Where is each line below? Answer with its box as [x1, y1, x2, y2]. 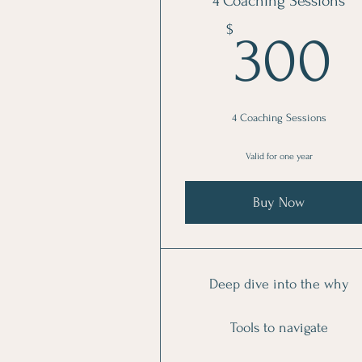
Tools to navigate [229, 320, 328, 335]
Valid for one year [245, 151, 313, 162]
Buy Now [253, 195, 305, 210]
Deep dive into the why [208, 276, 349, 292]
